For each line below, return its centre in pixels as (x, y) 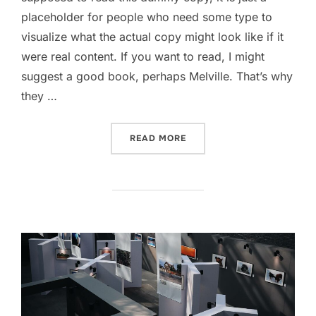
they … (39, 96)
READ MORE (158, 138)
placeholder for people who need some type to (147, 17)
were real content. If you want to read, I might (143, 56)
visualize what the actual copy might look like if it (152, 36)
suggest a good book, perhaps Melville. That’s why (157, 76)
